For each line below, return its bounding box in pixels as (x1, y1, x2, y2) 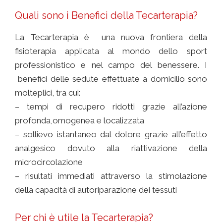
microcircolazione (15, 157, 83, 167)
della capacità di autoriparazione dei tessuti (15, 185, 177, 195)
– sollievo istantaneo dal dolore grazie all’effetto (15, 129, 207, 140)
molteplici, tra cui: (15, 88, 80, 98)
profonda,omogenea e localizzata (15, 115, 144, 126)
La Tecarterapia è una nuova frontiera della (15, 32, 207, 43)
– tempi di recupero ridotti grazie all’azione (15, 102, 207, 112)
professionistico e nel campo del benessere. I (15, 60, 207, 70)
